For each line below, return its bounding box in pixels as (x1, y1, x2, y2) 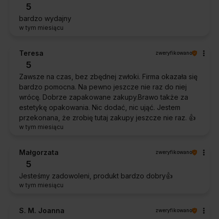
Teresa (19, 49, 44, 58)
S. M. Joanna (19, 206, 65, 215)
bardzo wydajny (19, 14, 71, 23)
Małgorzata (19, 148, 59, 157)
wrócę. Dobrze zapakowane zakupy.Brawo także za (19, 93, 188, 102)
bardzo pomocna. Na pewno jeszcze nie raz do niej (19, 83, 187, 91)
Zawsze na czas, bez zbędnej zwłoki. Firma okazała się (19, 72, 197, 81)
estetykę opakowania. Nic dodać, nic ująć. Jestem (19, 103, 180, 112)
